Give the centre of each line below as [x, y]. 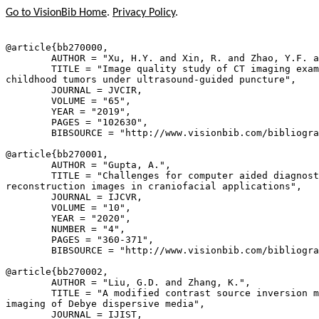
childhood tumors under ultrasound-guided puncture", [151, 79]
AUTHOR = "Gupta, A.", [88, 165]
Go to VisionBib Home [56, 13]
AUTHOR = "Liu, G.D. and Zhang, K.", [128, 282]
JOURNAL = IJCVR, [74, 197]
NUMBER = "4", [66, 229]
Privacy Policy [144, 13]
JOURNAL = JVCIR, [74, 90]
